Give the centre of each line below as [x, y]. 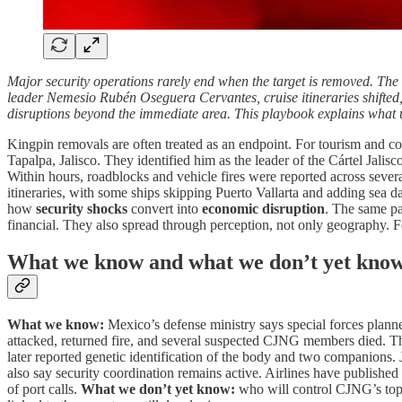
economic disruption [263, 208]
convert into [165, 208]
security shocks [82, 208]
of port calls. [44, 389]
